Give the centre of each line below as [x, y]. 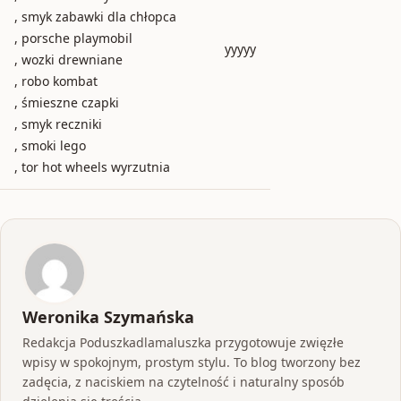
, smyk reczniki [58, 124]
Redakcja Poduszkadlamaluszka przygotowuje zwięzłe [183, 342]
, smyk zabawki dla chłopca [95, 16]
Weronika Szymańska [108, 316]
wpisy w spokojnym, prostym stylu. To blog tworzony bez [192, 362]
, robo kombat [56, 81]
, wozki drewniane [68, 59]
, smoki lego [50, 145]
